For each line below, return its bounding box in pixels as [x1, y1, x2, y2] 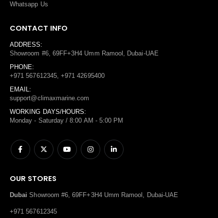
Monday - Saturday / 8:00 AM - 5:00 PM [10, 117, 124, 125]
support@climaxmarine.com [10, 94, 90, 102]
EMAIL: [10, 86, 32, 93]
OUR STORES [10, 173, 56, 183]
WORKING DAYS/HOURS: [10, 108, 87, 116]
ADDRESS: [10, 41, 43, 49]
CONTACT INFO [10, 23, 68, 34]
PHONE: [10, 63, 35, 71]
